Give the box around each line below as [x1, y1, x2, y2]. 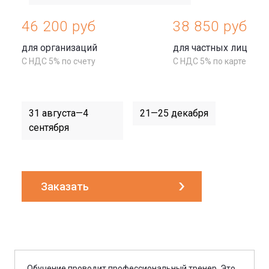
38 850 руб [173, 17, 247, 35]
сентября [29, 121, 69, 133]
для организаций [22, 41, 97, 53]
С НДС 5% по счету [22, 56, 95, 66]
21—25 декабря [140, 107, 209, 119]
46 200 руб [22, 17, 96, 35]
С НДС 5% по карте [173, 56, 246, 66]
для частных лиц [173, 41, 247, 53]
